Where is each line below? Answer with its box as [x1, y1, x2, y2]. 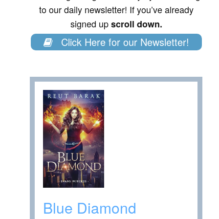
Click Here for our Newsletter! [58, 35, 189, 49]
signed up [70, 17, 111, 30]
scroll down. [110, 18, 162, 31]
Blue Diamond [43, 197, 136, 218]
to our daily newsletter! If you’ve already [39, 3, 194, 16]
